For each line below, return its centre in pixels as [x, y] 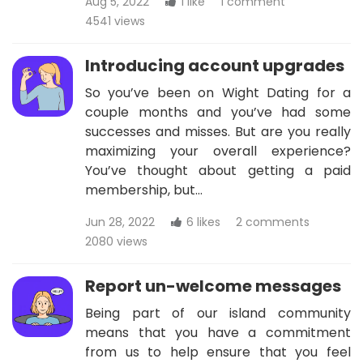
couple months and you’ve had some [218, 112]
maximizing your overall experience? [218, 151]
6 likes [203, 222]
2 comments [273, 222]
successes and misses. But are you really [218, 132]
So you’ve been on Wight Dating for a [218, 93]
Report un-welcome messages [213, 286]
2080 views [116, 241]
